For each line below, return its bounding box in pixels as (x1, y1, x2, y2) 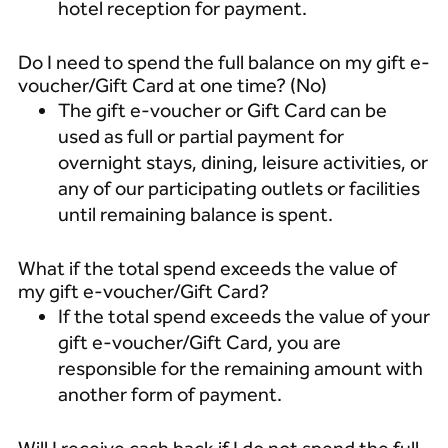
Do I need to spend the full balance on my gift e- (17, 50, 430, 74)
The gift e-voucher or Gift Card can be (57, 98, 387, 122)
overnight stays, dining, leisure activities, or (57, 150, 428, 174)
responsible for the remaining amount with (57, 356, 423, 380)
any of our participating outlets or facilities (57, 176, 420, 200)
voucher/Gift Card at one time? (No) (17, 73, 331, 97)
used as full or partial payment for (57, 124, 344, 148)
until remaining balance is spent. (57, 202, 333, 226)
